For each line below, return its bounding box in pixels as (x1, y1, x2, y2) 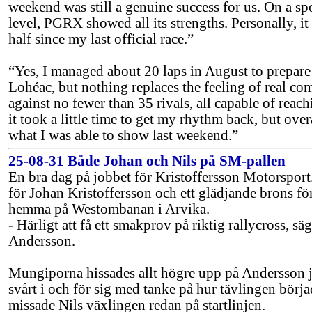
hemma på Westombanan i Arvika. (8, 201, 210, 217)
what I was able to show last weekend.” (8, 127, 238, 143)
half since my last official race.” (8, 31, 194, 47)
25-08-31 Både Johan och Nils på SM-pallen (8, 153, 286, 169)
